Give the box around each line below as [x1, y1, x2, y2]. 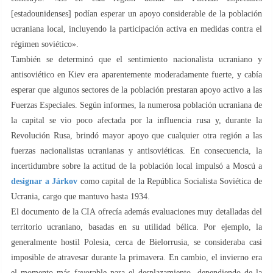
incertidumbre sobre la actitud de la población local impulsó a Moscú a [11, 161, 262, 171]
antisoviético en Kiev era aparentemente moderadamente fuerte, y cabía [11, 69, 262, 79]
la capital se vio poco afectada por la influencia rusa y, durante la [11, 115, 262, 125]
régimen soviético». [11, 39, 79, 49]
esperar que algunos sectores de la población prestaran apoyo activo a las [11, 85, 262, 94]
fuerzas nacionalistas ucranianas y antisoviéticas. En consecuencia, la [11, 146, 262, 155]
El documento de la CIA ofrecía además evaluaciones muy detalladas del [11, 207, 262, 216]
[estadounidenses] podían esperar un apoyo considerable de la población [11, 9, 262, 18]
